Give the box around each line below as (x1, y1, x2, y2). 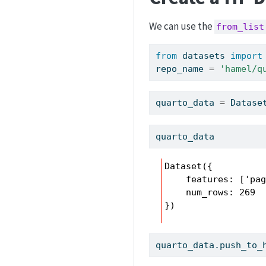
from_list (216, 21, 264, 32)
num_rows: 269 (164, 187, 256, 198)
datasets (177, 50, 231, 61)
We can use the (149, 19, 214, 33)
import (230, 50, 263, 61)
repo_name (156, 63, 210, 74)
